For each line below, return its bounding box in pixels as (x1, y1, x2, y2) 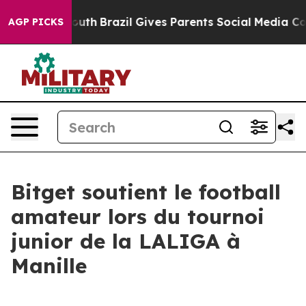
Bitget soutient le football (11, 179, 281, 205)
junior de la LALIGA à (11, 228, 240, 254)
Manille (11, 253, 87, 279)
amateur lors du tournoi (11, 204, 264, 229)
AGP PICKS (8, 16, 64, 28)
